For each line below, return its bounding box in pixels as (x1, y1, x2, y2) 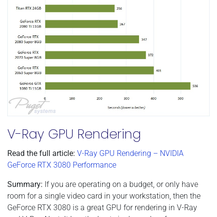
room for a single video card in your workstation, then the (7, 191, 201, 201)
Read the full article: (7, 148, 75, 158)
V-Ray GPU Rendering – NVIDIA (77, 148, 184, 158)
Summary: (7, 179, 45, 189)
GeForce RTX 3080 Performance (7, 160, 116, 170)
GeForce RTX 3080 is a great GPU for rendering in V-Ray (7, 202, 197, 212)
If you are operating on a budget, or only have (45, 179, 198, 189)
